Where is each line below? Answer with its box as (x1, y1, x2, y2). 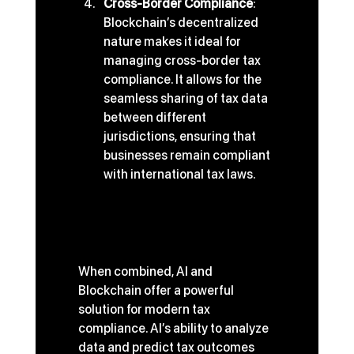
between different (103, 110, 209, 126)
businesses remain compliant (103, 148, 273, 164)
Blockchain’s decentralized (103, 15, 261, 31)
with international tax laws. (103, 167, 256, 183)
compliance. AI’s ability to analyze (77, 321, 271, 337)
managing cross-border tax (103, 53, 263, 69)
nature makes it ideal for (103, 34, 243, 50)
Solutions (77, 244, 147, 262)
